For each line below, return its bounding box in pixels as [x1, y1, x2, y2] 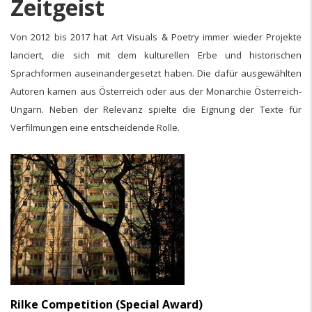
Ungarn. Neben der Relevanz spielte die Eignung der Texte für [10, 102, 302, 116]
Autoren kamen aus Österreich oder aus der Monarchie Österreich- [10, 84, 302, 97]
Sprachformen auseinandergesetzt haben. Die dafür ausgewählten [10, 66, 302, 79]
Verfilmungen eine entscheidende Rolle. [10, 120, 180, 134]
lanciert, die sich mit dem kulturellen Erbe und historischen [10, 48, 302, 61]
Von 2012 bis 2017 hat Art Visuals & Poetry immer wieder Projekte [10, 30, 302, 43]
